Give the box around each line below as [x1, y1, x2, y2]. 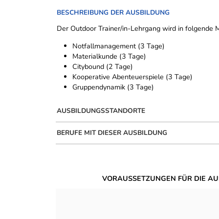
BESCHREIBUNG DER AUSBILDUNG [57, 8, 170, 18]
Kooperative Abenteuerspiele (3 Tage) [72, 72, 193, 82]
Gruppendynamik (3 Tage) [72, 82, 154, 92]
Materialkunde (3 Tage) [72, 51, 146, 62]
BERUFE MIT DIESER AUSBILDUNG [57, 128, 167, 138]
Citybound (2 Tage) [72, 62, 133, 72]
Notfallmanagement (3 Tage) [72, 41, 165, 51]
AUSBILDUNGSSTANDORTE [57, 106, 145, 116]
